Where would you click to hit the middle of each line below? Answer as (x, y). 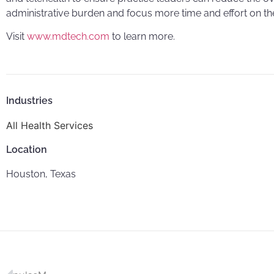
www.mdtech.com (68, 36)
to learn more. (142, 36)
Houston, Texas (41, 174)
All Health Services (50, 126)
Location (27, 150)
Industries (29, 101)
